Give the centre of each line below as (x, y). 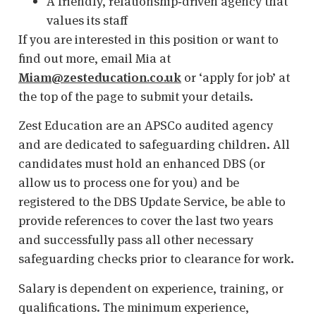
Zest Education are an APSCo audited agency (146, 126)
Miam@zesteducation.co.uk (100, 77)
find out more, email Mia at (95, 58)
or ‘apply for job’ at (236, 77)
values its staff (87, 20)
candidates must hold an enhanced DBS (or (142, 164)
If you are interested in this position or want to (148, 39)
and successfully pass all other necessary (136, 240)
